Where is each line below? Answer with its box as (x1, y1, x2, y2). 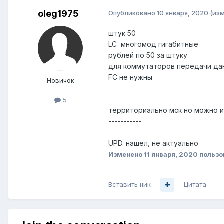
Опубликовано (108, 9, 157, 17)
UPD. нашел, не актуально (108, 139, 198, 148)
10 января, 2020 (157, 9, 208, 17)
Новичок (46, 76, 74, 85)
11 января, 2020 (144, 150, 198, 159)
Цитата (184, 180, 206, 189)
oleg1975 (38, 8, 79, 19)
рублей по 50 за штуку (108, 51, 187, 60)
